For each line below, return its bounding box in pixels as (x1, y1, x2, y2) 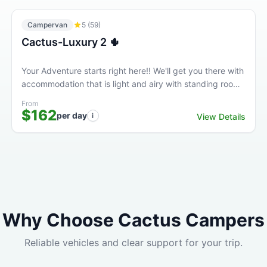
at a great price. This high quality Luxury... (21, 92, 187, 102)
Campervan (27, 20, 67, 29)
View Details (197, 111, 246, 122)
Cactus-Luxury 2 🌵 (21, 36, 120, 48)
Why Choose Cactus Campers (2, 209, 265, 231)
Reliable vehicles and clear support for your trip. (24, 237, 243, 249)
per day (56, 110, 87, 120)
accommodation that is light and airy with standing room (21, 79, 240, 89)
